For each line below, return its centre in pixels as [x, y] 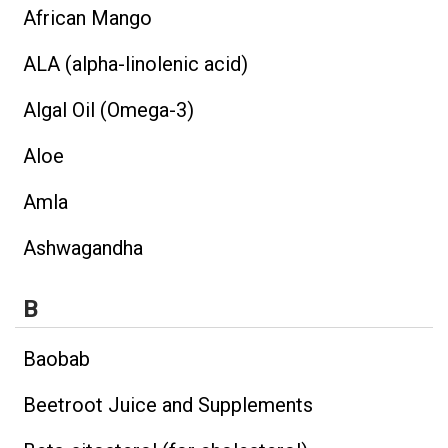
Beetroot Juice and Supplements [168, 404]
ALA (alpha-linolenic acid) [135, 64]
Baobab [56, 358]
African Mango [87, 18]
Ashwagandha [83, 248]
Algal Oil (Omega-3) [108, 110]
